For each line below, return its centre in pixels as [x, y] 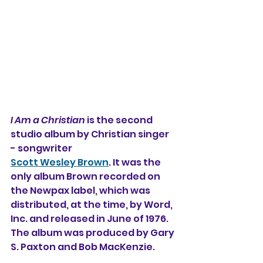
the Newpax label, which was [81, 190]
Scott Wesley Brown [60, 162]
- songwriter [42, 148]
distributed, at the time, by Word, [92, 205]
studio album [44, 134]
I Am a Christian [48, 120]
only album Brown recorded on [86, 176]
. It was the [136, 162]
